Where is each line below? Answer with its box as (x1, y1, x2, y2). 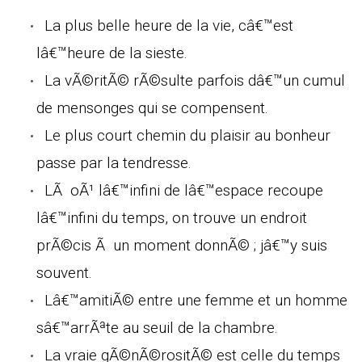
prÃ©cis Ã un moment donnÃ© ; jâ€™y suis (36, 235, 327, 255)
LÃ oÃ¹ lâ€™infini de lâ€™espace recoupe (44, 180, 323, 200)
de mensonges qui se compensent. (36, 98, 268, 117)
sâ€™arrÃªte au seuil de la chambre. (36, 318, 278, 337)
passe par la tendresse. (36, 153, 192, 172)
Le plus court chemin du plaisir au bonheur (44, 125, 330, 145)
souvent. (36, 263, 92, 282)
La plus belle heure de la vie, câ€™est (44, 15, 293, 35)
